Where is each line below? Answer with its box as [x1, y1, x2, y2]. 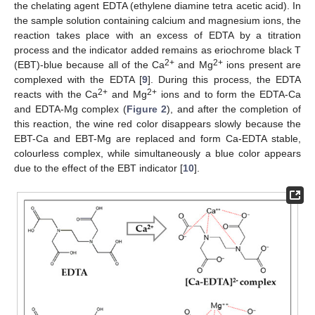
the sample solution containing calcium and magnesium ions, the [14, 15, 301, 27]
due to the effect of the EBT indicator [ [14, 162, 183, 174]
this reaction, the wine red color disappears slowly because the [14, 118, 301, 130]
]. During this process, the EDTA [147, 74, 302, 86]
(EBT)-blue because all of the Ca [14, 59, 165, 71]
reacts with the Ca [14, 89, 98, 101]
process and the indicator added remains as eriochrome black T [14, 44, 301, 56]
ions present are [222, 59, 302, 71]
